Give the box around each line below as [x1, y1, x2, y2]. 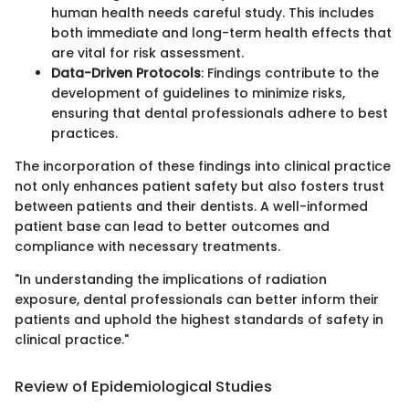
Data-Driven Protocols [51, 64, 201, 83]
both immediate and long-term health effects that [51, 24, 392, 43]
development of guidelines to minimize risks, [51, 84, 345, 103]
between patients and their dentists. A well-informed [15, 197, 368, 216]
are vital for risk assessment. [51, 44, 244, 63]
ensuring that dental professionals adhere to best [51, 104, 388, 123]
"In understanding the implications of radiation [15, 270, 327, 289]
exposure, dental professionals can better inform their [15, 290, 379, 309]
